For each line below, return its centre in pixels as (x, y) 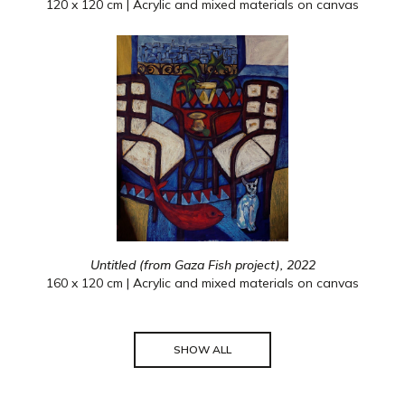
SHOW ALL (202, 349)
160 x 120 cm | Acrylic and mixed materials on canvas (202, 283)
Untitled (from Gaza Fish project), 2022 (202, 265)
